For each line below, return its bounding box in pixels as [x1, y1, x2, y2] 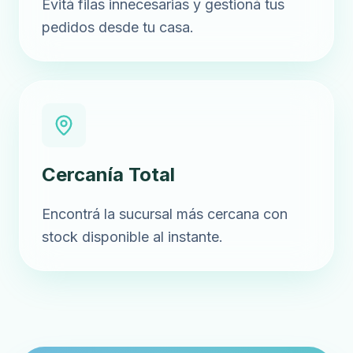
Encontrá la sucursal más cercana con [42, 206, 288, 222]
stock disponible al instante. [42, 229, 223, 245]
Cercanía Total [42, 163, 175, 186]
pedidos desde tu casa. [42, 19, 194, 35]
